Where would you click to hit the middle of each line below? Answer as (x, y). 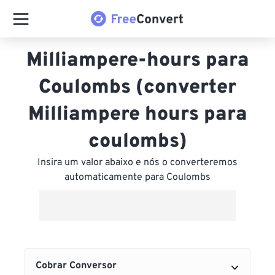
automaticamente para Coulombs (137, 177)
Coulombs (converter (137, 88)
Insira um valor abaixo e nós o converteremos (137, 163)
